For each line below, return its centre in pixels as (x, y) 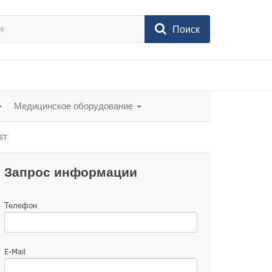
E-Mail (15, 251)
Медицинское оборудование (75, 106)
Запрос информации (71, 172)
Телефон (21, 205)
